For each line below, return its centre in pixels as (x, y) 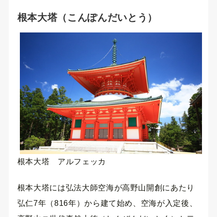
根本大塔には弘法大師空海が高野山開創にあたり (106, 188)
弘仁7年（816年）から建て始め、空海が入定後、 (107, 203)
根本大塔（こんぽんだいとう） (87, 18)
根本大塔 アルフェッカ (62, 162)
